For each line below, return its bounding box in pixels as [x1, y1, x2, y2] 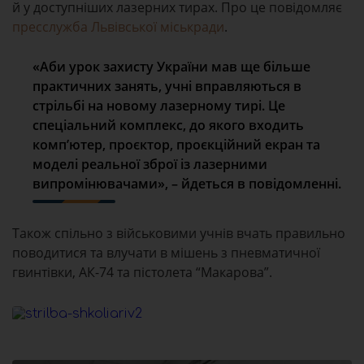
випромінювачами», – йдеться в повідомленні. [32, 175, 341, 193]
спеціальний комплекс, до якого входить [32, 116, 304, 134]
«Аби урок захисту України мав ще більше [32, 58, 310, 76]
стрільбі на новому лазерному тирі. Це [32, 97, 285, 115]
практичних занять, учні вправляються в [32, 77, 301, 95]
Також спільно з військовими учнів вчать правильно [12, 224, 345, 242]
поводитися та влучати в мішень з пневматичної [12, 244, 320, 262]
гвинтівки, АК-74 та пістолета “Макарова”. [12, 263, 272, 281]
